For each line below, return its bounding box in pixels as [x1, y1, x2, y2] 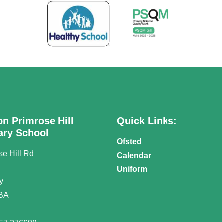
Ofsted [117, 137, 142, 146]
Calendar [117, 151, 151, 160]
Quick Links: [117, 115, 177, 126]
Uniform [117, 165, 147, 173]
